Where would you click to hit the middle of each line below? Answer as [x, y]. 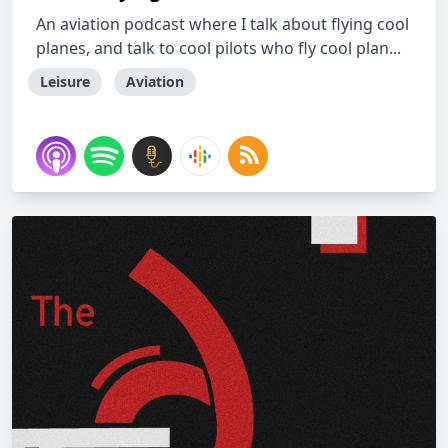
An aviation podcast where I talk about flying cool [222, 24]
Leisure [65, 81]
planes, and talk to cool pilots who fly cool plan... [218, 48]
